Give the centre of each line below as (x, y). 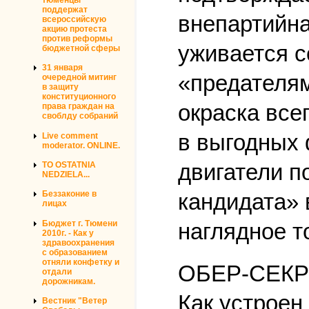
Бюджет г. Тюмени (80, 223)
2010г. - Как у (68, 233)
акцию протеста (74, 29)
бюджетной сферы (81, 48)
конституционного (79, 97)
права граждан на (78, 107)
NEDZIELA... (66, 175)
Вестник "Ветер (74, 301)
